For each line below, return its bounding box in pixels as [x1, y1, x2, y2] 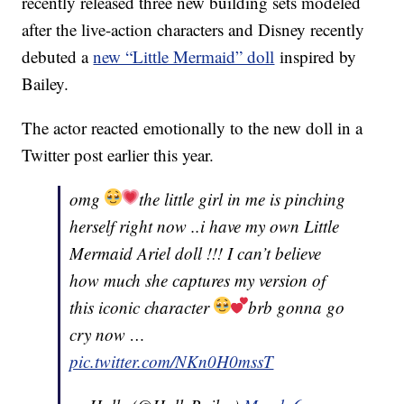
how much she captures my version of [69, 269, 326, 292]
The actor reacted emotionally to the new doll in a [22, 116, 363, 140]
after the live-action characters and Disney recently [22, 18, 365, 41]
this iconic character [69, 296, 215, 319]
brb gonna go [248, 296, 345, 319]
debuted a [22, 45, 94, 69]
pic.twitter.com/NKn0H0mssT [69, 350, 274, 373]
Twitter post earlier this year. [22, 143, 215, 167]
